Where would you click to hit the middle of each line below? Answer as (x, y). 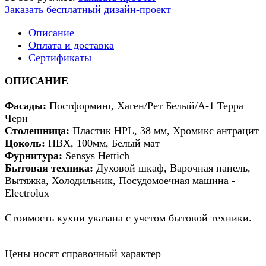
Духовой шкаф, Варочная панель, (172, 168)
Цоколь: (25, 143)
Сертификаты (60, 57)
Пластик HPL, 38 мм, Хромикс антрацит (166, 130)
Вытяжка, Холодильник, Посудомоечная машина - (120, 180)
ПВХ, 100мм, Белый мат (102, 143)
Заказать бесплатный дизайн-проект (88, 9)
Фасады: (26, 105)
